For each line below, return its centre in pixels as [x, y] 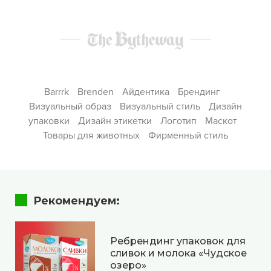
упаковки [49, 121]
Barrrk [57, 92]
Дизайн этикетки [115, 121]
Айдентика [146, 92]
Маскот [220, 121]
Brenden [96, 92]
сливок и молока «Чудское [178, 253]
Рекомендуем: [77, 201]
